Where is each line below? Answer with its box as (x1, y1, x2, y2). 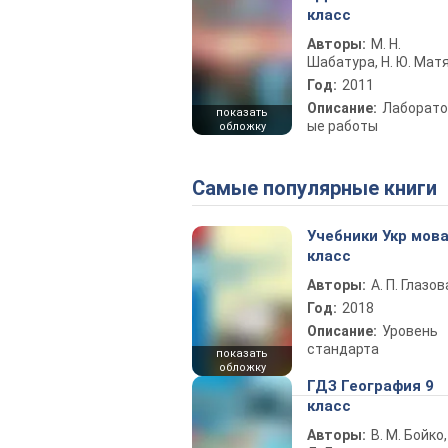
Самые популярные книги (205, 176, 437, 200)
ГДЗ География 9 (307, 377, 434, 395)
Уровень (382, 323, 438, 339)
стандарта (307, 341, 379, 357)
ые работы (307, 118, 378, 134)
